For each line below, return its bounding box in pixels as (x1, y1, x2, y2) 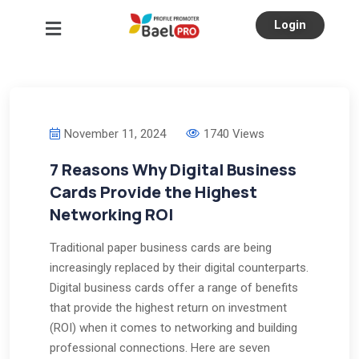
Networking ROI (50, 204, 173, 226)
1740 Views (204, 127, 264, 142)
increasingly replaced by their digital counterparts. (50, 260, 309, 276)
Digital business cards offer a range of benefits (50, 280, 298, 296)
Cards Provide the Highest (50, 181, 257, 204)
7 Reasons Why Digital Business (50, 159, 296, 181)
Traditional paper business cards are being (50, 240, 272, 256)
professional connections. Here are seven (50, 341, 270, 356)
